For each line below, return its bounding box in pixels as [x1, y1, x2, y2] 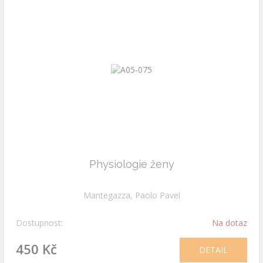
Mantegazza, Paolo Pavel [83, 190, 180, 201]
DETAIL [199, 244, 228, 255]
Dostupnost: [16, 217, 63, 228]
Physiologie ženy [89, 158, 174, 170]
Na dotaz [212, 217, 247, 228]
